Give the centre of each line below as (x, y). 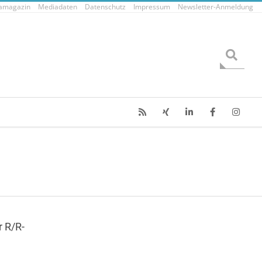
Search (233, 46)
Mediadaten (58, 7)
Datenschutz (105, 7)
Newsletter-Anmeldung (216, 7)
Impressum (152, 7)
